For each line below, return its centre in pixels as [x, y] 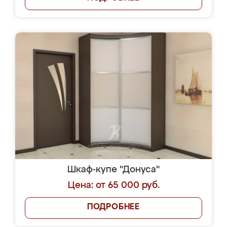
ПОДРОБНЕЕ [113, 207]
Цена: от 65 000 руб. [113, 185]
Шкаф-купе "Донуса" [113, 170]
